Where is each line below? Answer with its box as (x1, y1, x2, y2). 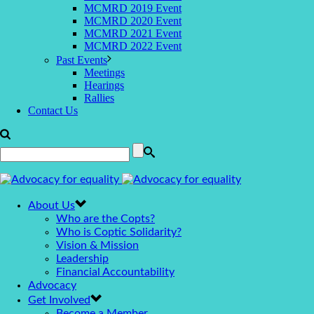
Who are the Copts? (56, 213, 155, 224)
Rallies (84, 92, 114, 104)
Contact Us (28, 104, 78, 116)
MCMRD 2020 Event (84, 15, 182, 27)
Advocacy (28, 280, 76, 291)
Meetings (84, 67, 125, 78)
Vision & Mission (56, 240, 139, 251)
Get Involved (28, 294, 90, 306)
